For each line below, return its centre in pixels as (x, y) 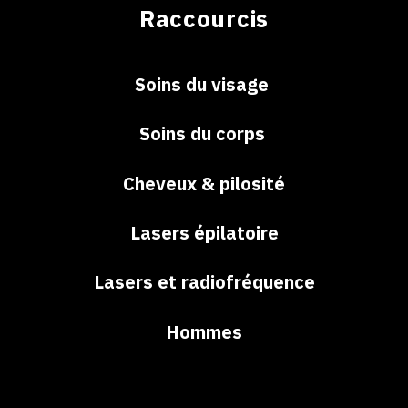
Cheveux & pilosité (204, 183)
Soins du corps (204, 134)
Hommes (204, 331)
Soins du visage (204, 84)
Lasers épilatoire (204, 233)
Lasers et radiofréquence (204, 282)
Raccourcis (204, 19)
